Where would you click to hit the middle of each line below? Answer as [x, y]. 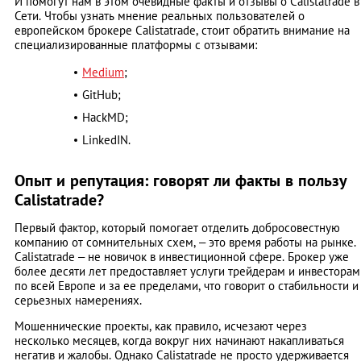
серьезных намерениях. [78, 301]
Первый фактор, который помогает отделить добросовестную [177, 228]
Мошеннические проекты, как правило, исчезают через [161, 326]
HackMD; [105, 118]
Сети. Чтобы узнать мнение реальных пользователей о [160, 16]
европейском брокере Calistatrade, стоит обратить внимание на [182, 31]
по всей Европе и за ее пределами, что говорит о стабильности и [187, 286]
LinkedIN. [106, 140]
